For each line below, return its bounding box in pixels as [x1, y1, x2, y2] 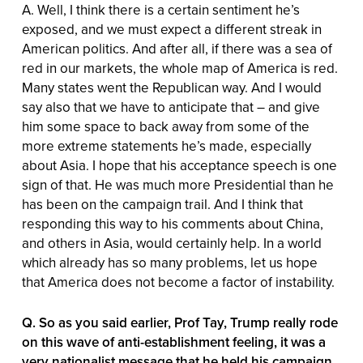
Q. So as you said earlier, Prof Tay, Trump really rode [21, 312, 338, 332]
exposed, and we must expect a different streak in [21, 19, 322, 40]
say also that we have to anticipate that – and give [21, 97, 320, 117]
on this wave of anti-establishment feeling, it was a [21, 331, 326, 352]
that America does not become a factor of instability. [21, 272, 335, 293]
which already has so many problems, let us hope [21, 253, 318, 273]
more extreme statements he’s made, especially [21, 136, 311, 156]
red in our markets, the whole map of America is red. [21, 58, 338, 79]
